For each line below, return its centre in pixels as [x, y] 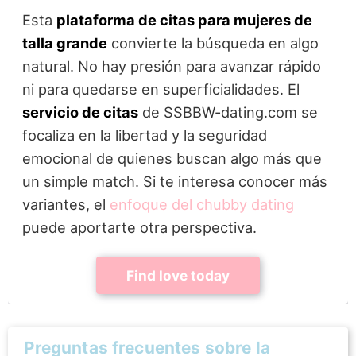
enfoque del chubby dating [201, 204]
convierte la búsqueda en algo [213, 43]
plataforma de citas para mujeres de [184, 19]
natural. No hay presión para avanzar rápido [171, 66]
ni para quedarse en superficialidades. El [161, 89]
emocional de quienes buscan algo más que [172, 158]
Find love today [178, 275]
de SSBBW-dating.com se [228, 112]
